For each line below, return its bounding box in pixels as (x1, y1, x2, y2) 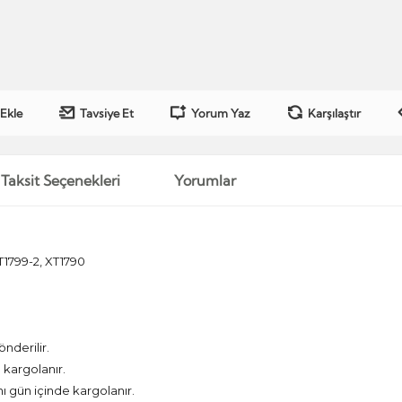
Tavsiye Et (80, 106, 135, 121)
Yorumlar (174, 171, 237, 190)
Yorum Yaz (191, 106, 251, 121)
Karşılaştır (308, 106, 362, 121)
